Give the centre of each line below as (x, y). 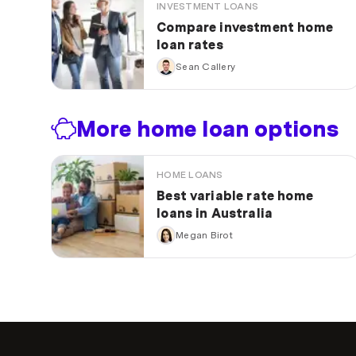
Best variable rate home (235, 196)
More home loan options (207, 129)
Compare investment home (245, 28)
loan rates (190, 45)
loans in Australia (215, 214)
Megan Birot (204, 236)
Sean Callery (206, 67)
